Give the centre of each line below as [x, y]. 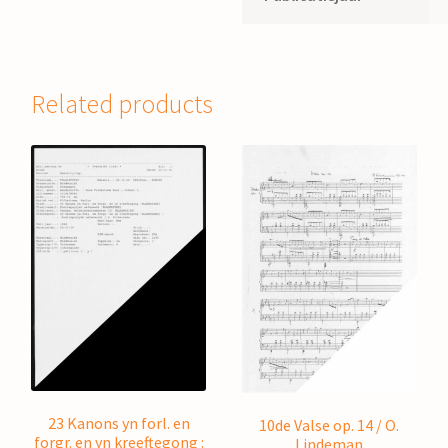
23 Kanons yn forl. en [118, 422]
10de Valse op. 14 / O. [329, 424]
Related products [122, 103]
